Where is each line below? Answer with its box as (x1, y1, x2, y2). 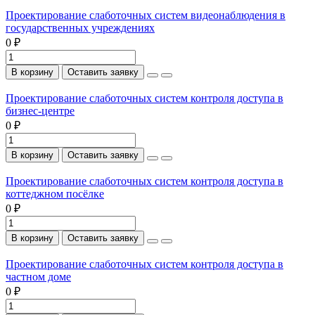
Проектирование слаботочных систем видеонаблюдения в (6, 8, 285, 21)
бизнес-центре (6, 104, 75, 117)
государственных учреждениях (6, 21, 155, 34)
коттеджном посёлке (6, 187, 104, 200)
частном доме (6, 270, 71, 283)
